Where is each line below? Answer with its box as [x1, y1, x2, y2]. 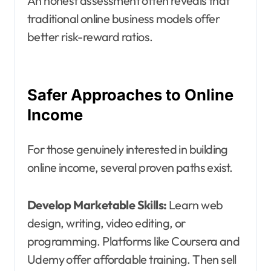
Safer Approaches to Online [27, 85, 233, 104]
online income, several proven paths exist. [27, 159, 233, 175]
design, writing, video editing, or [27, 215, 186, 230]
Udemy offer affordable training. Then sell [27, 251, 237, 267]
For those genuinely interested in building [27, 141, 228, 157]
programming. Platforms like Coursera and [27, 233, 240, 249]
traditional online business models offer [27, 10, 220, 26]
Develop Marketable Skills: [27, 197, 167, 212]
